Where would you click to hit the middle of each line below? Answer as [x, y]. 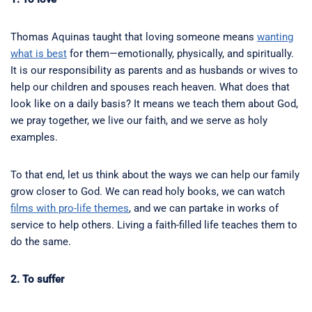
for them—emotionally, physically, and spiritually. [180, 54]
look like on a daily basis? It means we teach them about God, [154, 104]
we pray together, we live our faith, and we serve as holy [139, 121]
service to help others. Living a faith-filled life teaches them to [154, 225]
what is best [39, 54]
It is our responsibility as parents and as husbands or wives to [154, 71]
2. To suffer [37, 280]
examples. [34, 138]
